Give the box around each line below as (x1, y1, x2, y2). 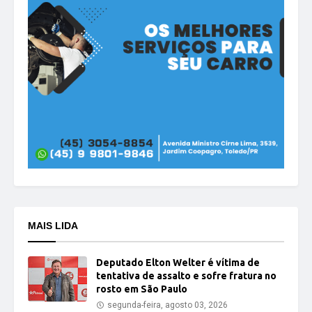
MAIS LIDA (28, 220, 78, 231)
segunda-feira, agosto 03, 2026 (107, 300, 228, 310)
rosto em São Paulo (96, 283, 187, 295)
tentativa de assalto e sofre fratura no (96, 270, 276, 281)
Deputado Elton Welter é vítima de (96, 257, 260, 268)
